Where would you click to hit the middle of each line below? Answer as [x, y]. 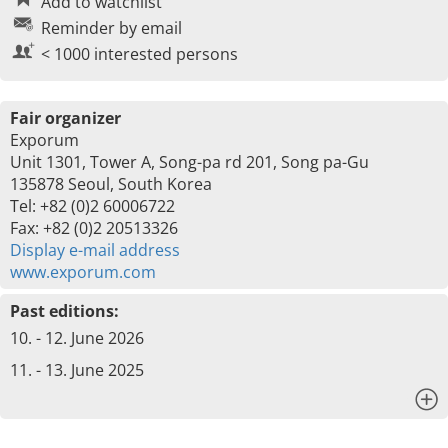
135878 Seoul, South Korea [111, 184]
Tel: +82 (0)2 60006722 [92, 206]
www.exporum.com [83, 272]
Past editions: [64, 311]
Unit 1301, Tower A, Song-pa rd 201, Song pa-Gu [189, 162]
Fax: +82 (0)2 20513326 [94, 228]
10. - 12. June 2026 [77, 338]
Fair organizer [65, 118]
